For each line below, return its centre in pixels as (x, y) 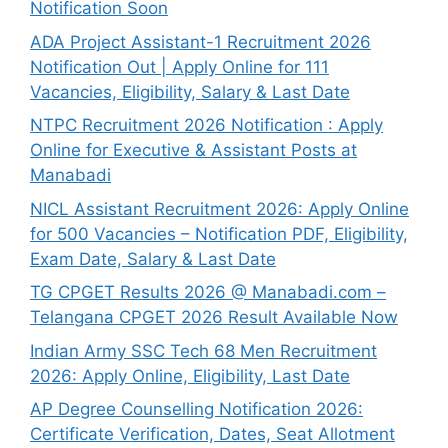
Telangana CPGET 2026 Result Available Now (214, 317)
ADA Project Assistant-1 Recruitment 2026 (200, 41)
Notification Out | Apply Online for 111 (179, 66)
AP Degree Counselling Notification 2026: (196, 409)
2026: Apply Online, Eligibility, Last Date (190, 375)
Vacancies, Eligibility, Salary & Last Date (190, 91)
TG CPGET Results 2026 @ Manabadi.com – (208, 292)
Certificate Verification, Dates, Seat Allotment (212, 434)
